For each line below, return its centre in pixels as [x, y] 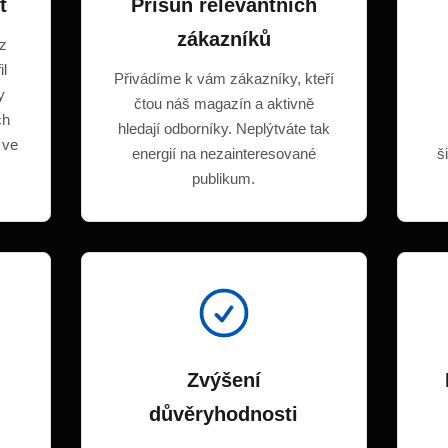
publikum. [224, 178]
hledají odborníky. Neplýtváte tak [223, 128]
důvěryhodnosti [224, 414]
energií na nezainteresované [223, 153]
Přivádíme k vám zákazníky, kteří [223, 78]
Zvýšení [223, 380]
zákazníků [223, 39]
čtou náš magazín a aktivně [223, 103]
